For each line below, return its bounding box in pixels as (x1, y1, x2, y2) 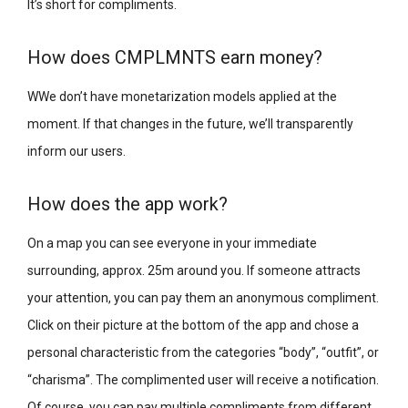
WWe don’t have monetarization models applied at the (27, 88, 337, 104)
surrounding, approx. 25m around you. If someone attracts (27, 262, 361, 278)
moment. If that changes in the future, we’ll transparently (27, 116, 353, 131)
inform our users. (27, 143, 126, 158)
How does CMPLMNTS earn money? (27, 46, 322, 68)
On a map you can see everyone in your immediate (27, 235, 317, 250)
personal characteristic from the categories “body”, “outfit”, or (27, 344, 379, 360)
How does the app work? (27, 192, 228, 215)
